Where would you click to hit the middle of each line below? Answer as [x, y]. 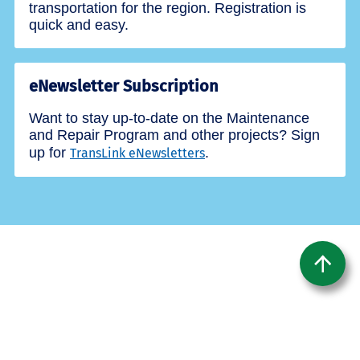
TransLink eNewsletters [137, 153]
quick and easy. [79, 25]
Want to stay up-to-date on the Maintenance [169, 118]
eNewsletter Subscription [124, 86]
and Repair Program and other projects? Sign [174, 135]
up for [49, 152]
